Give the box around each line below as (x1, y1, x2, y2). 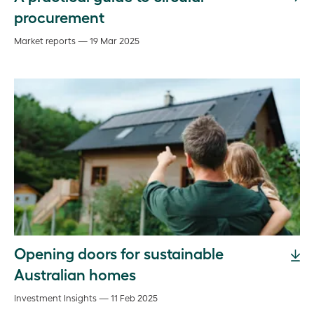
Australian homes (14, 264, 136, 283)
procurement (14, 7, 104, 26)
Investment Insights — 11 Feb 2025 (14, 292, 158, 303)
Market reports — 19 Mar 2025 (14, 35, 139, 46)
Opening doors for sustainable (14, 243, 224, 262)
